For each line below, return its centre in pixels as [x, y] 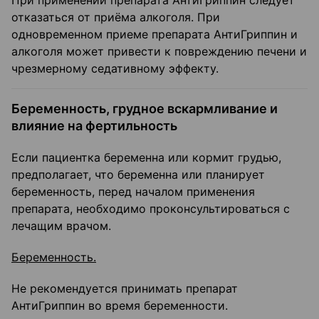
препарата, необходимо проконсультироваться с [151, 209]
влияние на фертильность [94, 126]
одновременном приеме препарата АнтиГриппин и [155, 35]
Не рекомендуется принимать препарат [125, 289]
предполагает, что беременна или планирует [138, 175]
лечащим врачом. [61, 226]
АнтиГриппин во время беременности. [120, 306]
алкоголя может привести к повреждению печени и [159, 52]
